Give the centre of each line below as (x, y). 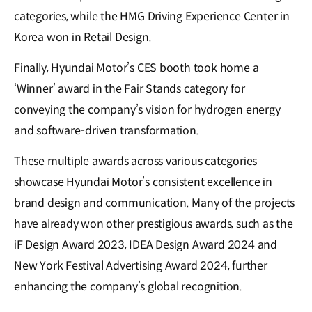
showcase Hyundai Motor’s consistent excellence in (143, 182)
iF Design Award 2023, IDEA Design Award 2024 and (146, 244)
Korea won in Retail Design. (83, 37)
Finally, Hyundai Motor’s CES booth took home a (136, 68)
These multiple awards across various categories (136, 161)
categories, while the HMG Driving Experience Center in (152, 16)
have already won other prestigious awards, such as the (154, 224)
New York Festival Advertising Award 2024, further (141, 265)
